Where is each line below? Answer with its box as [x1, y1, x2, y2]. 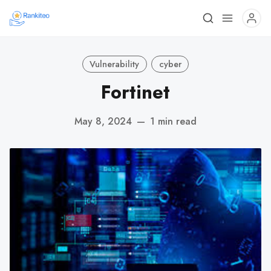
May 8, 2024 [74, 114, 132, 128]
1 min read [150, 114, 197, 128]
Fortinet [101, 79, 170, 106]
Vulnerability [90, 57, 140, 70]
